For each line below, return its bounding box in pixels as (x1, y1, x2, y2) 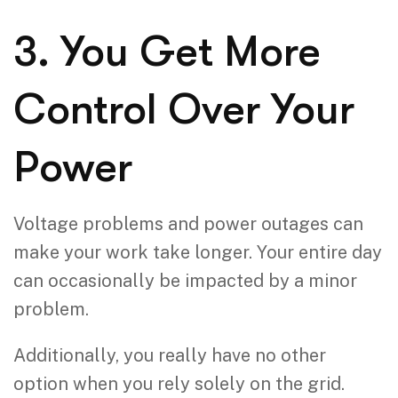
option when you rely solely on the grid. (13, 372, 345, 394)
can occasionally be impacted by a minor (13, 269, 357, 291)
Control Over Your (13, 84, 354, 134)
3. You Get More (13, 27, 321, 76)
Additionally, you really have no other (13, 344, 326, 366)
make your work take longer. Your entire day (13, 241, 382, 263)
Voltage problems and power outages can (13, 212, 363, 235)
